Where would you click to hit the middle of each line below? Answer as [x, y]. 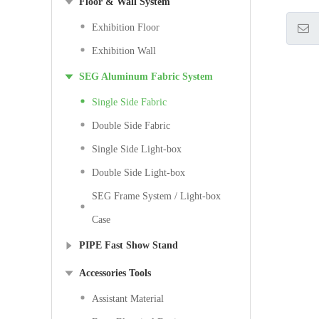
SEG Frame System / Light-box [156, 196]
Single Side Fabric [129, 102]
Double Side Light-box [138, 173]
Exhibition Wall [124, 51]
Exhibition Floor [126, 27]
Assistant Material [128, 299]
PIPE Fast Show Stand [129, 245]
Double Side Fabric [131, 126]
